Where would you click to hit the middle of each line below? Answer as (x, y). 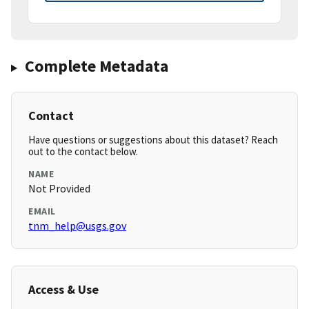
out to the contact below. (83, 152)
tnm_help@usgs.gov (77, 226)
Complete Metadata (96, 66)
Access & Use (63, 290)
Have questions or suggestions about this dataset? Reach (153, 140)
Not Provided (59, 189)
